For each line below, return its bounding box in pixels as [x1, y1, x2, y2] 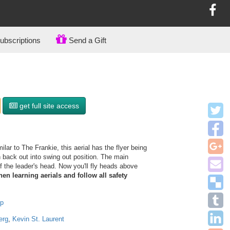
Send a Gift [67, 36, 106, 45]
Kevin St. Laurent [12, 215, 64, 223]
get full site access [17, 102, 79, 110]
